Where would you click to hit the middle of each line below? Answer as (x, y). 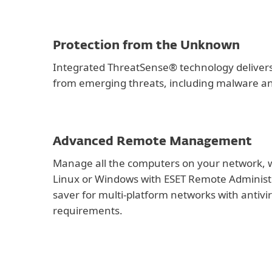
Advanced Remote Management (152, 141)
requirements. (88, 210)
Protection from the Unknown (146, 46)
